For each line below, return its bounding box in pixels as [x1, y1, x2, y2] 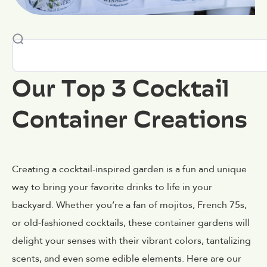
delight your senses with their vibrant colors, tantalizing [12, 234, 251, 247]
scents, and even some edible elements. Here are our [12, 252, 241, 265]
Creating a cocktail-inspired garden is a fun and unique [12, 162, 247, 176]
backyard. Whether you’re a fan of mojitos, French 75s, [12, 198, 247, 212]
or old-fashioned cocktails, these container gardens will [12, 216, 250, 229]
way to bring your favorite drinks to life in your [12, 180, 212, 194]
